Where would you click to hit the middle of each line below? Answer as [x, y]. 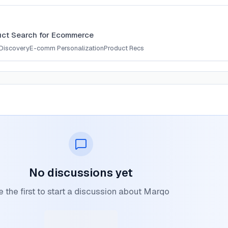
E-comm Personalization [67, 48]
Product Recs [124, 48]
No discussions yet [81, 173]
